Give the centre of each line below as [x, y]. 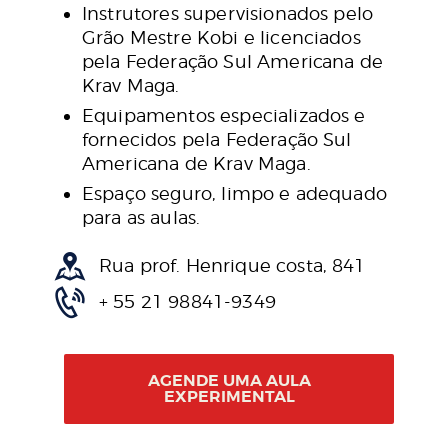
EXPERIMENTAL [229, 396]
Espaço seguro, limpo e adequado [234, 193]
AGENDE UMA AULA [229, 380]
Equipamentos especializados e [224, 115]
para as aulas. [141, 217]
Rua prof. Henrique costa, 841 [232, 265]
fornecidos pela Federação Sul [217, 139]
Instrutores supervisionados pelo [228, 13]
